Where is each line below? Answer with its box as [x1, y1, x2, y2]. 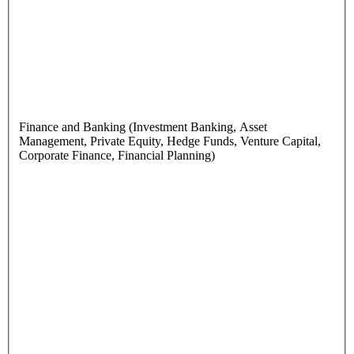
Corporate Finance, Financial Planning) [19, 149, 215, 163]
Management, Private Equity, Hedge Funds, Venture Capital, [19, 134, 321, 149]
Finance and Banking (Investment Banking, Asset [19, 120, 267, 134]
